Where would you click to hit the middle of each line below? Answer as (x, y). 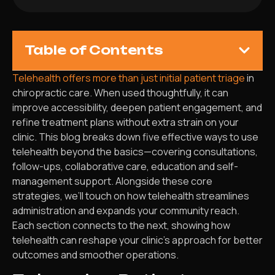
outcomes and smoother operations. (95, 255)
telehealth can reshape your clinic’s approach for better (137, 240)
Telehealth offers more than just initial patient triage (129, 78)
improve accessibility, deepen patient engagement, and (137, 107)
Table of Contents (94, 50)
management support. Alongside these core (112, 181)
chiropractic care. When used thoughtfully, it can (120, 93)
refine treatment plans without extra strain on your (126, 122)
